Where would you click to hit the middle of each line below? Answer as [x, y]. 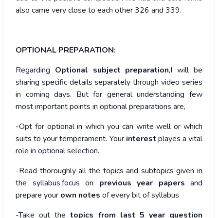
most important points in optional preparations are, [100, 107]
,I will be [186, 70]
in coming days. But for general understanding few [109, 95]
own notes [80, 195]
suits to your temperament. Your [71, 139]
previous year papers [142, 183]
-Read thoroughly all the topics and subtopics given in [109, 171]
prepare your [38, 195]
